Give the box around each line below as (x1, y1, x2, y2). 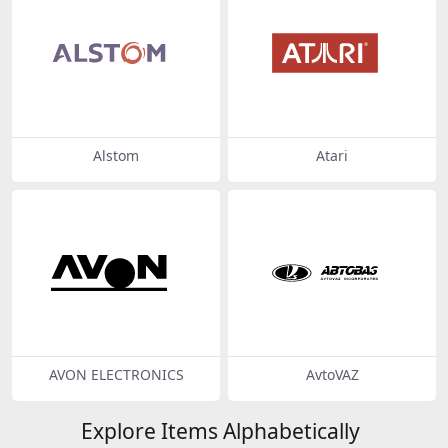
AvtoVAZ (305, 365, 359, 385)
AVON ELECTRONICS (48, 365, 184, 385)
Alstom (93, 145, 139, 165)
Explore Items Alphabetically (80, 416, 360, 446)
